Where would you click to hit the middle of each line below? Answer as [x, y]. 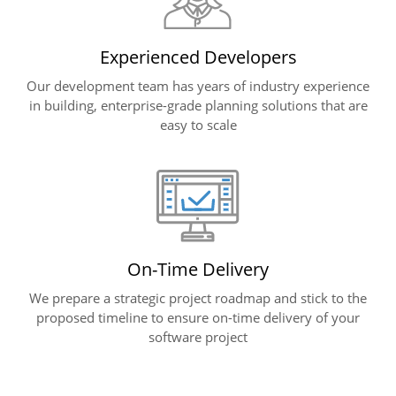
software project [198, 336]
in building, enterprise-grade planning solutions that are [198, 105]
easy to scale [198, 124]
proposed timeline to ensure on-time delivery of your [198, 317]
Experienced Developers [198, 57]
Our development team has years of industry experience [198, 85]
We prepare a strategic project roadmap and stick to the [198, 297]
